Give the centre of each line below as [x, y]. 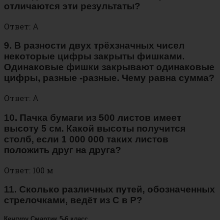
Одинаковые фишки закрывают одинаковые [109, 67]
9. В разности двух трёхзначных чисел [94, 46]
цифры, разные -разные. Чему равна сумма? [109, 78]
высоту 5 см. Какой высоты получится [95, 128]
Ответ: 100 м [29, 170]
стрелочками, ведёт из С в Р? [73, 200]
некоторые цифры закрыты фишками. [94, 56]
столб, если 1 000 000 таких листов [86, 139]
